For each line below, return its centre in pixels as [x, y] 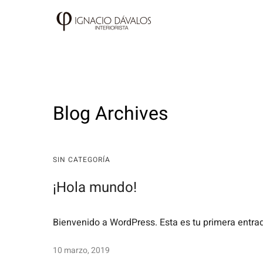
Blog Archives [111, 114]
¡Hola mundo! [95, 188]
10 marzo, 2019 [81, 251]
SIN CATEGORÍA [82, 160]
